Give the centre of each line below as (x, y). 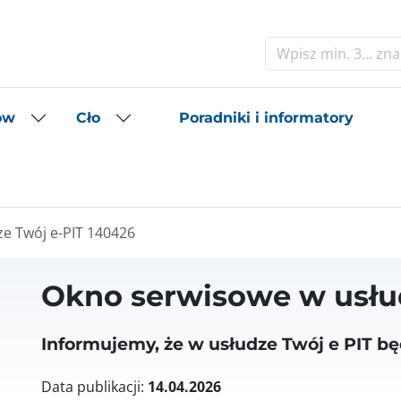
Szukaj (42, 54)
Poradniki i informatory (266, 117)
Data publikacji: (94, 386)
